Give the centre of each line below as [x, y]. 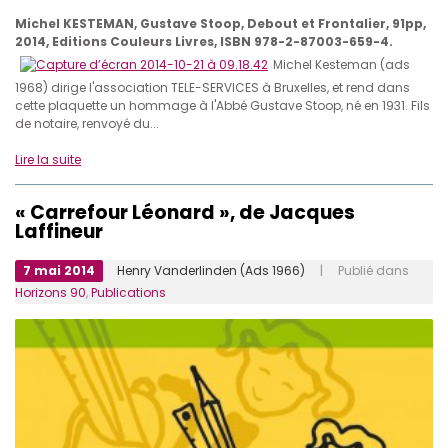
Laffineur [59, 232]
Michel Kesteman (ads [341, 65]
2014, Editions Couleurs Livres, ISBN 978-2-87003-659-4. [204, 42]
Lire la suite [48, 160]
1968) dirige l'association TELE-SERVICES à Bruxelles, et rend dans [212, 88]
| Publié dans [357, 271]
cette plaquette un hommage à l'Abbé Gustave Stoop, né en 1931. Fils [222, 106]
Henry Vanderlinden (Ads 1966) [211, 271]
